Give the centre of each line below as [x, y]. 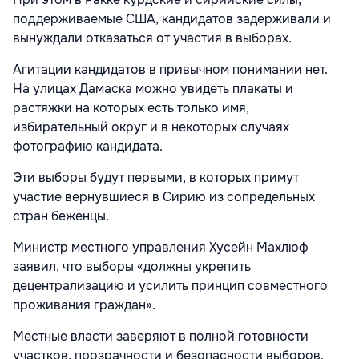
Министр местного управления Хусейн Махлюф [161, 248]
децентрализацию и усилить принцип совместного [170, 286]
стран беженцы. [63, 216]
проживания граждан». [84, 305]
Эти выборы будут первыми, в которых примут [156, 178]
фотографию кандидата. [89, 147]
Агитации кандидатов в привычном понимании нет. [170, 70]
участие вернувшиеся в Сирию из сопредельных [164, 197]
